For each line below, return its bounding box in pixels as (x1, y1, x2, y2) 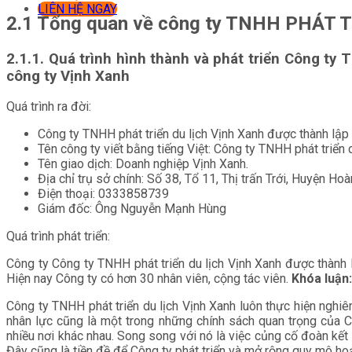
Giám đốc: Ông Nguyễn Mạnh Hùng (38, 201, 226, 217)
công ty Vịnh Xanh (6, 67, 130, 85)
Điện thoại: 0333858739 (38, 186, 169, 202)
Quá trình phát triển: (6, 229, 110, 244)
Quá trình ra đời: (6, 99, 91, 115)
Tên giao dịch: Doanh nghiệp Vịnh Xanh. (38, 156, 248, 172)
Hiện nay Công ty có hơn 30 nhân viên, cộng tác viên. (6, 271, 291, 287)
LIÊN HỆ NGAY (38, 2, 117, 16)
